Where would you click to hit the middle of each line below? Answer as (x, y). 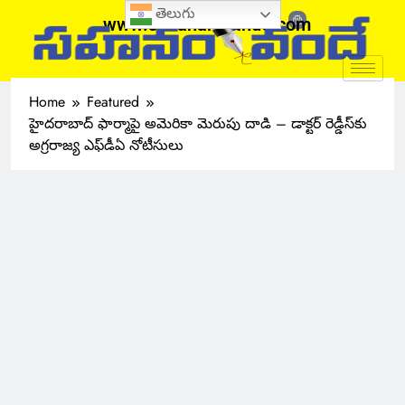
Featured (113, 102)
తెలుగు (173, 14)
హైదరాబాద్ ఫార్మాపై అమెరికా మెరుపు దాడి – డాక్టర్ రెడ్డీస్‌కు (198, 123)
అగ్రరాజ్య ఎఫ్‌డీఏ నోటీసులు (106, 145)
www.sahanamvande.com (207, 24)
